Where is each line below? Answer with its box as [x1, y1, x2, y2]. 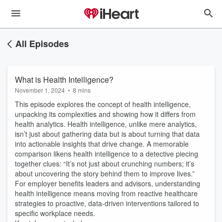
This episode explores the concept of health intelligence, [15, 99, 191, 109]
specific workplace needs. [15, 208, 95, 218]
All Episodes [15, 37, 69, 50]
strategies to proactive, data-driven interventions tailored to [15, 198, 199, 208]
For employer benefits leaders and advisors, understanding [15, 178, 200, 188]
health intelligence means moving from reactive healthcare [15, 188, 198, 198]
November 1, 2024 [15, 86, 65, 94]
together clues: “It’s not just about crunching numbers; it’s [15, 159, 194, 168]
